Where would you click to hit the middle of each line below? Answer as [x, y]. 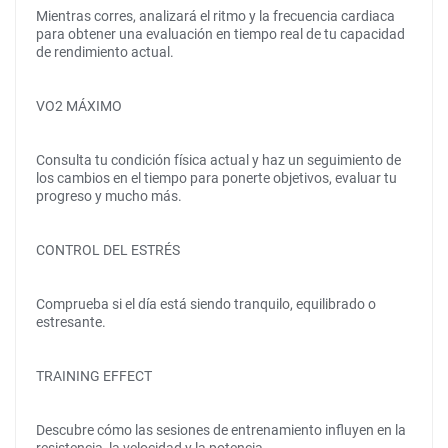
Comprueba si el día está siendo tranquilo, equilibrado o [206, 304]
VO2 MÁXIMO [79, 106]
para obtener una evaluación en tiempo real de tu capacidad [220, 34]
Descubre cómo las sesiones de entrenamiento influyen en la [221, 430]
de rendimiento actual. [105, 52]
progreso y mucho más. [109, 196]
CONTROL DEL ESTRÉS [108, 250]
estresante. [71, 322]
